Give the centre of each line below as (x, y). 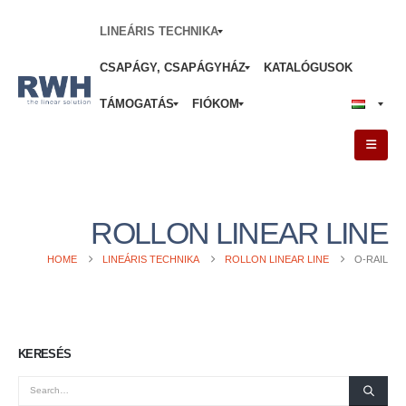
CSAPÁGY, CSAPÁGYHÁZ (173, 68)
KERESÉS (45, 354)
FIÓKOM (216, 104)
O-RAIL (371, 259)
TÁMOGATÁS (137, 104)
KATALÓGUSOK (308, 68)
